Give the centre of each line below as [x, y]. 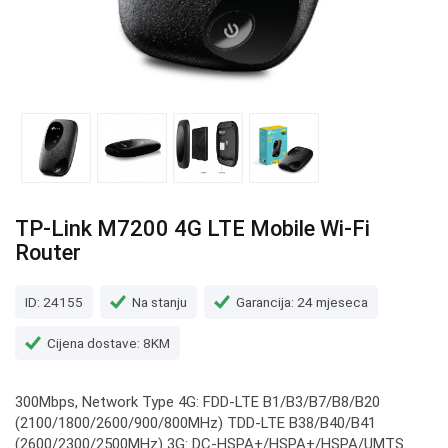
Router [48, 252]
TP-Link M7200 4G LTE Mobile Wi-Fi [192, 228]
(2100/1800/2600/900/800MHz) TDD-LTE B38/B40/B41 [195, 423]
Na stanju [159, 301]
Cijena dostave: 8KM [108, 342]
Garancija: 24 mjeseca [302, 301]
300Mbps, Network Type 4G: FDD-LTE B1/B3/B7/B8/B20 [197, 402]
